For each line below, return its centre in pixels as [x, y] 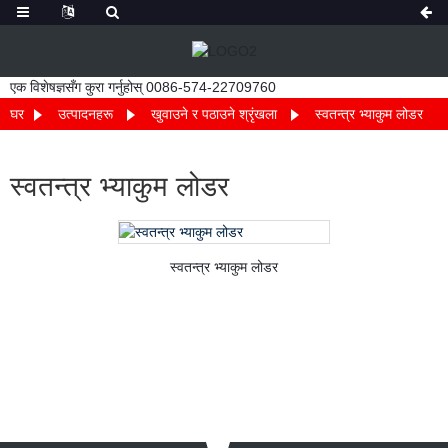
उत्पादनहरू [85, 113]
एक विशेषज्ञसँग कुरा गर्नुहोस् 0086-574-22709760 [143, 86]
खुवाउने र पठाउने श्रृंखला [214, 113]
